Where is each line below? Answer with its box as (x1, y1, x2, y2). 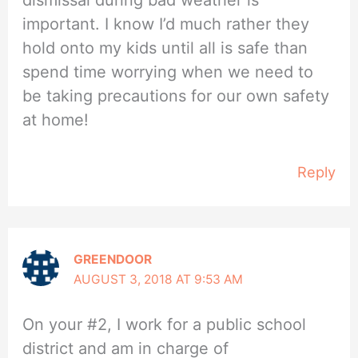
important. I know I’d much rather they (22, 14, 310, 34)
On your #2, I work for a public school (22, 314, 307, 334)
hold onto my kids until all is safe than (22, 38, 308, 58)
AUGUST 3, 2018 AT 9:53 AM (74, 272, 244, 288)
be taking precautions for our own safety (22, 86, 330, 106)
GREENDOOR (74, 252, 153, 268)
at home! (22, 110, 89, 130)
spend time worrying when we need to (22, 62, 314, 82)
